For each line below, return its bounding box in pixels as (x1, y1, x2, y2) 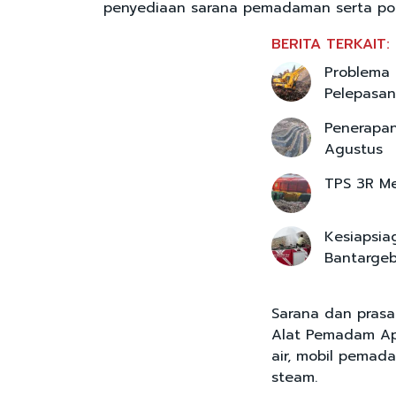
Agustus (324, 139, 383, 161)
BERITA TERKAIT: (271, 34, 390, 56)
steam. (271, 367, 317, 389)
